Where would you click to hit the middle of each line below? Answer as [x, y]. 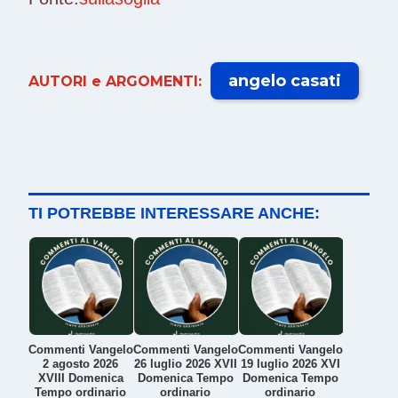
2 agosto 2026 [81, 363]
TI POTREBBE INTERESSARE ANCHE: [174, 213]
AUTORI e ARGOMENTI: [115, 81]
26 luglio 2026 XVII [185, 363]
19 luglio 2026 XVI [290, 363]
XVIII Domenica [80, 378]
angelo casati [285, 80]
